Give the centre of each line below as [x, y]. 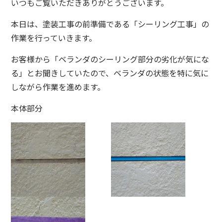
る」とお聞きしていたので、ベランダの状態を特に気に [110, 73]
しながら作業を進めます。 [58, 87]
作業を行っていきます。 [54, 38]
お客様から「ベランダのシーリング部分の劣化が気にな [110, 59]
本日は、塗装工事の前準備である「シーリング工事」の [110, 24]
